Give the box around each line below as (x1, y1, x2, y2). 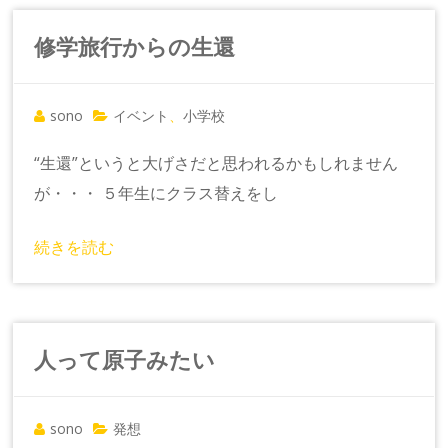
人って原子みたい (34, 343, 216, 374)
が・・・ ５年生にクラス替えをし (34, 181, 279, 204)
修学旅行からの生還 (34, 30, 236, 61)
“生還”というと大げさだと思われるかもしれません (34, 151, 399, 174)
